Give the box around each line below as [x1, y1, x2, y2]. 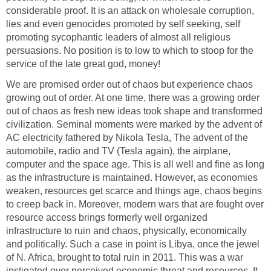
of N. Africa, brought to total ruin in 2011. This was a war [6, 252, 243, 263]
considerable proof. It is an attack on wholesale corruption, [6, 5, 254, 16]
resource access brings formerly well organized [6, 212, 207, 223]
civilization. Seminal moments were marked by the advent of [6, 119, 262, 129]
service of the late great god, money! [6, 58, 160, 69]
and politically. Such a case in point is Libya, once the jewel [6, 238, 260, 249]
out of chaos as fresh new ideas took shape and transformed [6, 105, 263, 116]
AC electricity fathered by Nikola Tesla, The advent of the [6, 132, 248, 143]
